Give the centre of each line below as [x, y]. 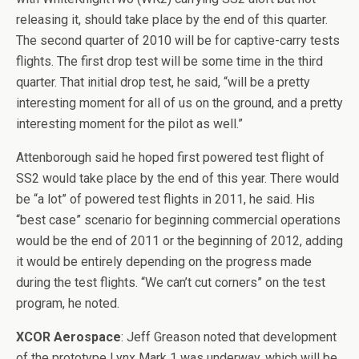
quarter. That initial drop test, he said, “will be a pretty [163, 82]
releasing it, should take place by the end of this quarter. [172, 20]
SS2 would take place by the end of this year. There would [177, 178]
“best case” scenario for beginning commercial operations [178, 220]
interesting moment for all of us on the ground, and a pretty [179, 103]
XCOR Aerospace [69, 337]
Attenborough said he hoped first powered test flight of [170, 157]
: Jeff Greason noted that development [229, 337]
